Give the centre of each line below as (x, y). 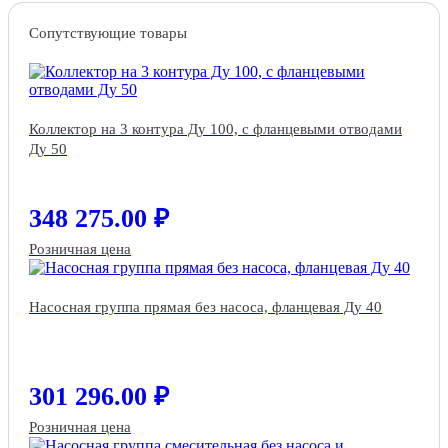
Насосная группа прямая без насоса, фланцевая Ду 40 (205, 307)
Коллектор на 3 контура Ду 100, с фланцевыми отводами (215, 129)
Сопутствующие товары (108, 33)
